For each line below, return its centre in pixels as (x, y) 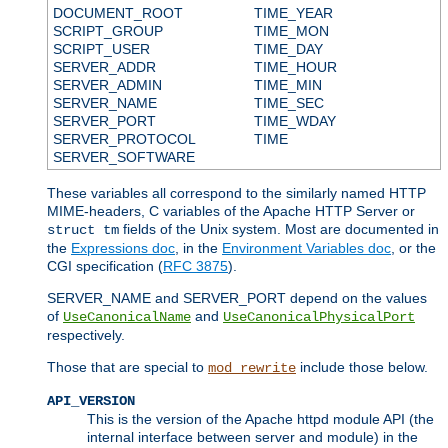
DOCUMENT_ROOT (117, 12)
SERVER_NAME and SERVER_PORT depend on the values (237, 297)
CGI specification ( (105, 265)
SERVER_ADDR (104, 66)
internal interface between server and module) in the (252, 436)
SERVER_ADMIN (107, 84)
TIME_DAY (288, 48)
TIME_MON (291, 30)
